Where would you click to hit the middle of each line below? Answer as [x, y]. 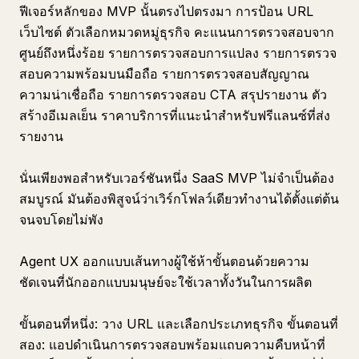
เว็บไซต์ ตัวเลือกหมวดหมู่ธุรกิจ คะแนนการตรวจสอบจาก [177, 32]
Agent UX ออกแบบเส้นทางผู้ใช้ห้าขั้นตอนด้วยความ [164, 261]
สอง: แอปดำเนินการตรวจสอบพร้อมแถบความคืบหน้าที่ [172, 345]
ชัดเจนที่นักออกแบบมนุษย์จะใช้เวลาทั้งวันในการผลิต [165, 282]
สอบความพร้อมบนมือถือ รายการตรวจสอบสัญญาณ [164, 74]
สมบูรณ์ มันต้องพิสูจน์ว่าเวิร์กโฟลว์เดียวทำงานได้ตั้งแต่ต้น [179, 199]
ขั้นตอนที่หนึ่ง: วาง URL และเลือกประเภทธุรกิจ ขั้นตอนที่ [179, 324]
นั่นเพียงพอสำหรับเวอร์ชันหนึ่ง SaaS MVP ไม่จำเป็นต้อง [177, 178]
